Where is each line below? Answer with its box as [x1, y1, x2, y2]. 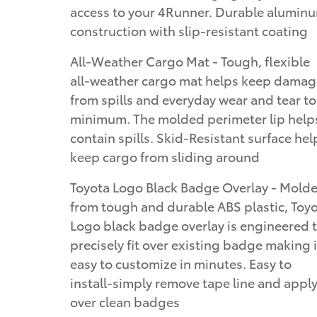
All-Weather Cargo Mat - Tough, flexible [70, 52, 310, 70]
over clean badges [70, 292, 180, 311]
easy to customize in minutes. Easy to [70, 254, 292, 272]
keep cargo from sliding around [70, 147, 260, 166]
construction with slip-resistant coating [70, 21, 308, 40]
